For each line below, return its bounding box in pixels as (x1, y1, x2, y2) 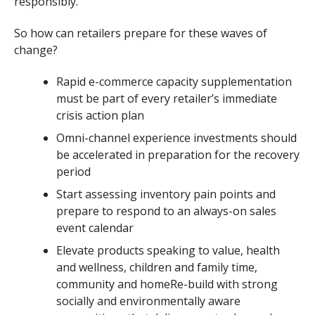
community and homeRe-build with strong (56, 276, 278, 292)
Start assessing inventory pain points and (56, 186, 276, 202)
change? (14, 41, 58, 58)
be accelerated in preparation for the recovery (56, 146, 300, 162)
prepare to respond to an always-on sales (56, 202, 276, 219)
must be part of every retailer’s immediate (56, 90, 277, 106)
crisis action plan (56, 107, 144, 123)
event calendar (56, 219, 134, 236)
